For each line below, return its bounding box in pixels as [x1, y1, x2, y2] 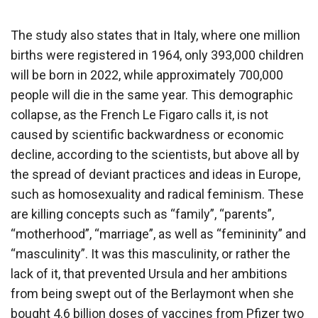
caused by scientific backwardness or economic [11, 126, 284, 142]
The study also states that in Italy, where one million [11, 27, 300, 43]
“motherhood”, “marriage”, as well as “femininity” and [11, 226, 306, 241]
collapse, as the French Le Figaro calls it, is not [11, 106, 268, 122]
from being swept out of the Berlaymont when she [11, 285, 294, 301]
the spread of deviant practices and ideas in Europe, [11, 166, 300, 182]
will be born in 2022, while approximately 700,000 [11, 67, 283, 82]
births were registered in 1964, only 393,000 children [11, 47, 304, 62]
